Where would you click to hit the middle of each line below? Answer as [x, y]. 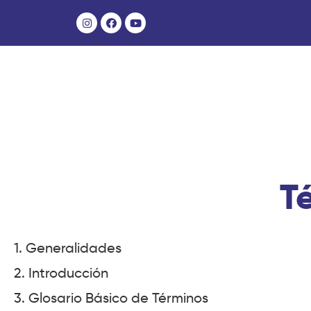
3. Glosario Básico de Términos [111, 298]
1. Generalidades [68, 248]
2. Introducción [61, 273]
